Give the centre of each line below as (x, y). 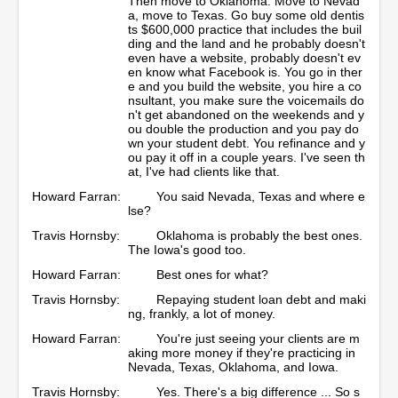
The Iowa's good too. (187, 249)
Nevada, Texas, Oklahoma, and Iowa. (233, 366)
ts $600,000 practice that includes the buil (245, 29)
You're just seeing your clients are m (258, 338)
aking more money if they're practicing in (242, 352)
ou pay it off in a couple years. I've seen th (247, 157)
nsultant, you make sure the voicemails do (246, 100)
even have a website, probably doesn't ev (244, 57)
